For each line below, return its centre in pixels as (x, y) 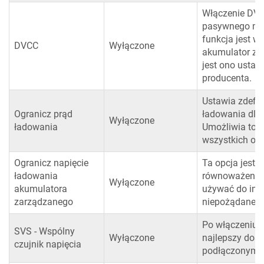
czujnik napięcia (48, 245)
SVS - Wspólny (44, 232)
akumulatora (41, 189)
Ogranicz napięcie (51, 163)
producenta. (227, 78)
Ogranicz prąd (43, 114)
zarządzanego (44, 202)
